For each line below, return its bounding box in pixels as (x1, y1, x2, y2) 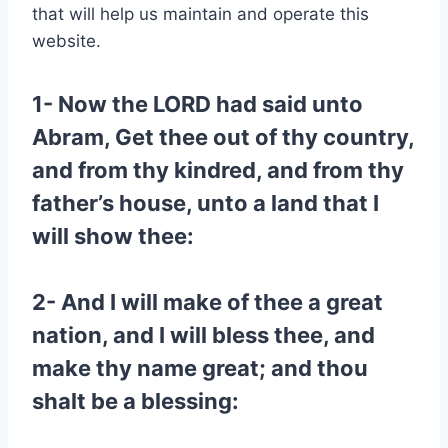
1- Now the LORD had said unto (32, 91, 363, 117)
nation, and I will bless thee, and (32, 322, 375, 348)
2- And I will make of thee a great (32, 289, 383, 315)
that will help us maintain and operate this (32, 4, 369, 24)
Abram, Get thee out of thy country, (32, 124, 414, 150)
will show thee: (32, 223, 194, 249)
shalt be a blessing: (32, 388, 239, 414)
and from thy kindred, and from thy (32, 157, 404, 183)
